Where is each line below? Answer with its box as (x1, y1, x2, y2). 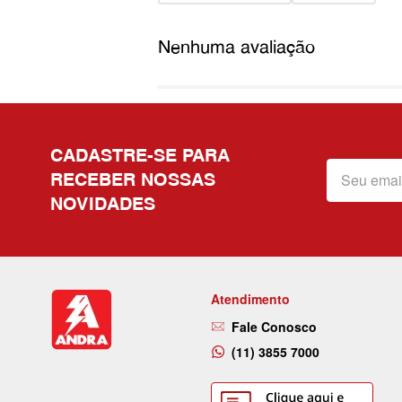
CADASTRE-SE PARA (49, 144, 230, 167)
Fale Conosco (231, 318, 317, 336)
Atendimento (210, 290, 290, 309)
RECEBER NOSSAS (49, 169, 215, 191)
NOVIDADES (49, 193, 155, 215)
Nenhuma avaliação (158, 36, 315, 58)
